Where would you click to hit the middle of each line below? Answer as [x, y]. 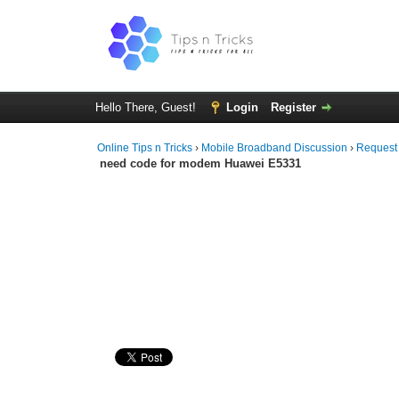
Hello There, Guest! [147, 107]
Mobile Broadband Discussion [275, 148]
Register [293, 107]
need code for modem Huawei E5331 [201, 163]
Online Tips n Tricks [145, 148]
